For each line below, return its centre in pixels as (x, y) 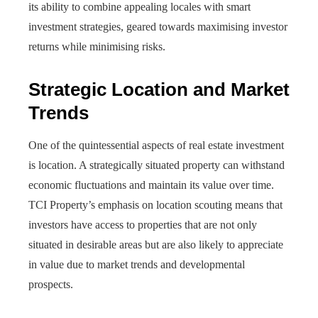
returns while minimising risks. (97, 46)
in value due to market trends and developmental (137, 264)
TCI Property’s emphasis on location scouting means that (155, 205)
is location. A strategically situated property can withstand (157, 165)
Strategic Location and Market (159, 89)
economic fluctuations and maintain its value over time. (151, 185)
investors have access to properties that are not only (143, 225)
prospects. (51, 284)
